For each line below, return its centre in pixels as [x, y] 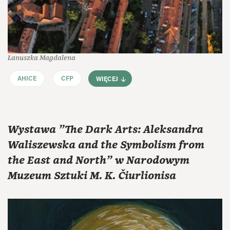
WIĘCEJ [107, 79]
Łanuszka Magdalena [42, 57]
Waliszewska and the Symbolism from [106, 145]
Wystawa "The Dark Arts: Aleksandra [106, 129]
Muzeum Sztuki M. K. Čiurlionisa [92, 176]
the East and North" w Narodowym [99, 160]
